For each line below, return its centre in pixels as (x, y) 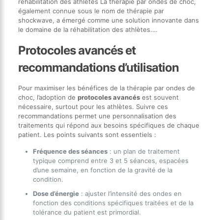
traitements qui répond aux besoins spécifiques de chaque (109, 125)
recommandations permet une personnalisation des (97, 116)
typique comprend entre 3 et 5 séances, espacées (110, 160)
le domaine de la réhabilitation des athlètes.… (88, 29)
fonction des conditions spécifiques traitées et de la (113, 203)
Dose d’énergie (56, 193)
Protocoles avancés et (77, 50)
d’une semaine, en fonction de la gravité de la (102, 170)
